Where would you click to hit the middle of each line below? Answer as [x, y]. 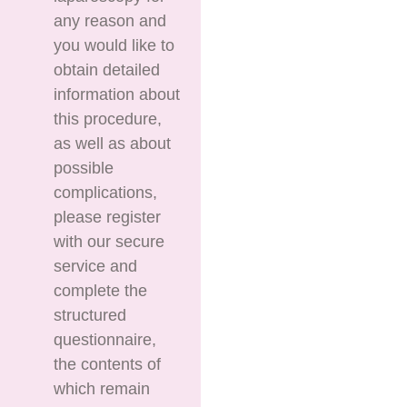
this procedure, [108, 119]
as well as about [113, 143]
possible [84, 168]
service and [96, 266]
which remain [102, 388]
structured [90, 315]
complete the [101, 290]
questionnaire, [105, 339]
